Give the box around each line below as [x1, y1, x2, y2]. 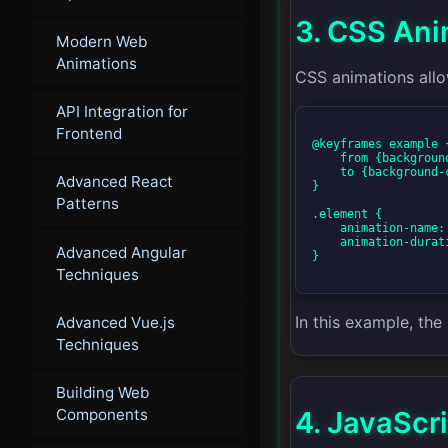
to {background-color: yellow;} [312, 165, 340, 180]
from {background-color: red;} [312, 151, 340, 166]
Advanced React [56, 172, 173, 192]
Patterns [56, 194, 119, 214]
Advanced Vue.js [56, 313, 175, 332]
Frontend [56, 123, 122, 143]
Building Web [56, 383, 149, 403]
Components [56, 405, 148, 425]
